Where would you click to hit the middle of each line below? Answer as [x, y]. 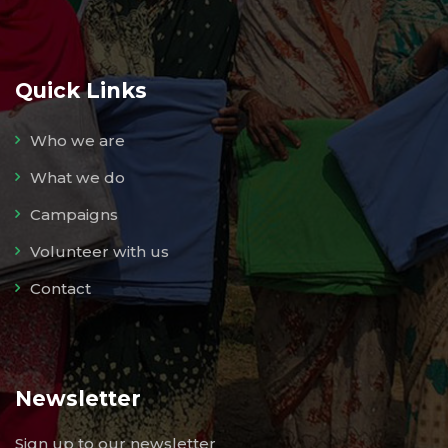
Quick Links [81, 90]
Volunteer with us [99, 251]
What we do [77, 177]
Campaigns [74, 214]
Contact [60, 288]
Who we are [77, 140]
